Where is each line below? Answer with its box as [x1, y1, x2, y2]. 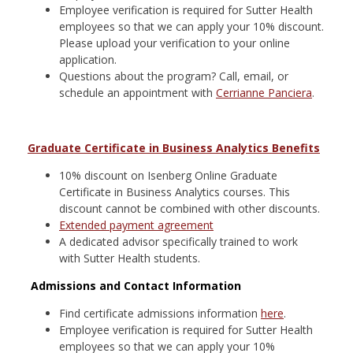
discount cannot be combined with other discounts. [59, 201, 320, 216]
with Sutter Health [59, 251, 150, 266]
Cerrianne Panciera [216, 85, 312, 100]
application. [59, 52, 120, 67]
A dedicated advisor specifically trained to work [59, 234, 298, 249]
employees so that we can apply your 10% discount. [59, 19, 324, 34]
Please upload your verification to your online [59, 35, 290, 50]
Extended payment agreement [59, 217, 214, 232]
